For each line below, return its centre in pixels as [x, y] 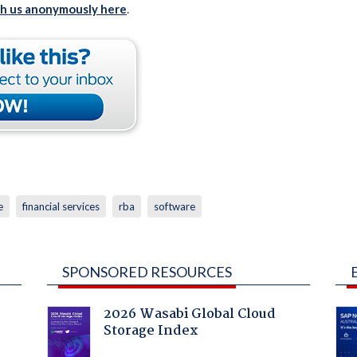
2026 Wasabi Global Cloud [189, 314]
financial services [61, 206]
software [174, 206]
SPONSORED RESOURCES [147, 271]
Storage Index [151, 331]
